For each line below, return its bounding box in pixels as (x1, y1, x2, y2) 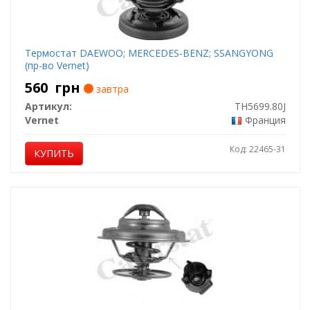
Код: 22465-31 (229, 143, 286, 155)
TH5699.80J (234, 100, 286, 113)
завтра (93, 82, 129, 95)
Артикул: (24, 100, 72, 113)
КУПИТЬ (33, 147, 74, 160)
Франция (244, 113, 286, 127)
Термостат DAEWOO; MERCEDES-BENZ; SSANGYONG (24, 46, 273, 60)
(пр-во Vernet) (24, 59, 89, 72)
